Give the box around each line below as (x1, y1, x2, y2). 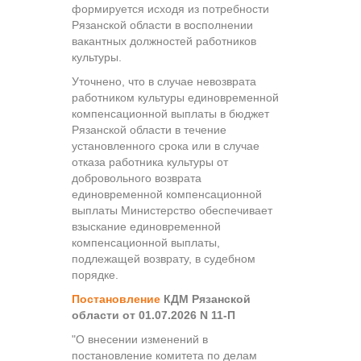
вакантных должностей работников (72, 34, 256, 48)
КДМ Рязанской (160, 292, 251, 305)
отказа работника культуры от (72, 155, 228, 168)
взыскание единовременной (72, 219, 221, 233)
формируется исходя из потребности (72, 2, 269, 15)
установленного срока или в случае (72, 139, 259, 152)
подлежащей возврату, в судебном (72, 251, 255, 265)
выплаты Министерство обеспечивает (72, 203, 272, 217)
